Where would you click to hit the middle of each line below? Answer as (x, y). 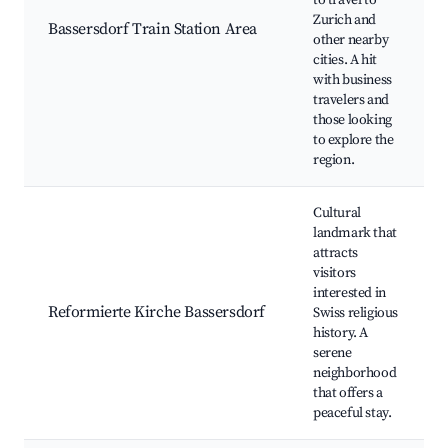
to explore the (353, 140)
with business (352, 80)
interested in (349, 293)
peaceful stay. (352, 413)
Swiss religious (355, 313)
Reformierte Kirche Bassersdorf (156, 312)
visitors (334, 273)
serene (332, 353)
